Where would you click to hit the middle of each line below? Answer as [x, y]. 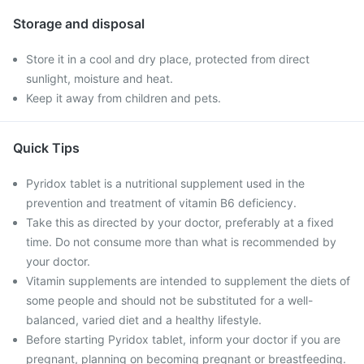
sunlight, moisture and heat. [100, 78]
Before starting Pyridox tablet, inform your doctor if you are [183, 339]
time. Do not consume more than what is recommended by [181, 242]
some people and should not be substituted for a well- [169, 300]
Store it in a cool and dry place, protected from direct [168, 59]
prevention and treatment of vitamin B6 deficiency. [161, 203]
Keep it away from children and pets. [123, 98]
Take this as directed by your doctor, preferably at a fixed [180, 222]
